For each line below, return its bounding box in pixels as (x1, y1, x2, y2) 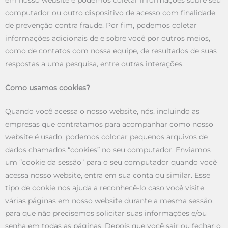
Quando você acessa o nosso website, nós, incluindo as (5, 107, 199, 116)
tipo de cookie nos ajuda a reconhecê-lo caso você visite (5, 184, 204, 192)
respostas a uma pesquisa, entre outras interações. (5, 60, 184, 68)
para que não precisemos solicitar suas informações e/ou (5, 209, 207, 218)
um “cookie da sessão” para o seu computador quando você (5, 158, 217, 167)
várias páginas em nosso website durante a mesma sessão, (5, 196, 214, 205)
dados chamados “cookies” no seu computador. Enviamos (5, 146, 211, 154)
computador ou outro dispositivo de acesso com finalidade (5, 9, 215, 17)
